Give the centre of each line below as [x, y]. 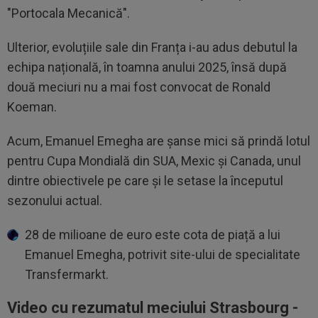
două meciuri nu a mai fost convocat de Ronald [139, 87]
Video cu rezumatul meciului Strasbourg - [153, 307]
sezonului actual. [56, 200]
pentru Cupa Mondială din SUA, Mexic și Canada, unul [154, 160]
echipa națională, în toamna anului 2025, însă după [147, 67]
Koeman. [33, 106]
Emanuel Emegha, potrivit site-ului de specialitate [163, 254]
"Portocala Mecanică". [70, 13]
